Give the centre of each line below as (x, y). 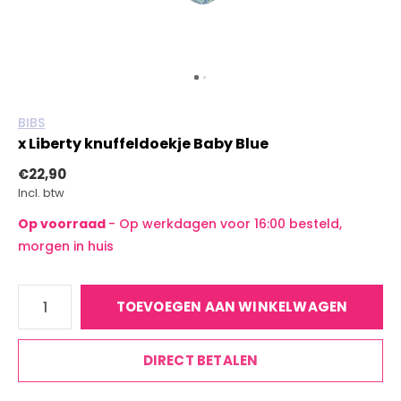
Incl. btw (41, 193)
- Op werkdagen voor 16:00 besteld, (225, 224)
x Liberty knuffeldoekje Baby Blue (143, 144)
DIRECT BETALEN (200, 360)
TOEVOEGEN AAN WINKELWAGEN (232, 307)
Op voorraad (63, 224)
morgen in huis (66, 246)
